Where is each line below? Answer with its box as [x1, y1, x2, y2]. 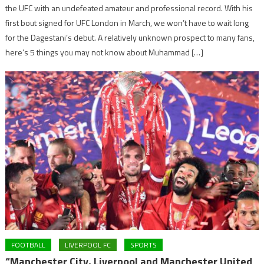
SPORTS [130, 239, 157, 251]
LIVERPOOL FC [65, 239, 111, 251]
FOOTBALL [11, 239, 46, 251]
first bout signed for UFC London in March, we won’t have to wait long [5, 16, 249, 29]
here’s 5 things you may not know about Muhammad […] [5, 46, 204, 59]
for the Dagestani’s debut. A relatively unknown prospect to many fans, [5, 31, 255, 44]
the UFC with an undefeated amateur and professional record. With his [5, 2, 253, 15]
